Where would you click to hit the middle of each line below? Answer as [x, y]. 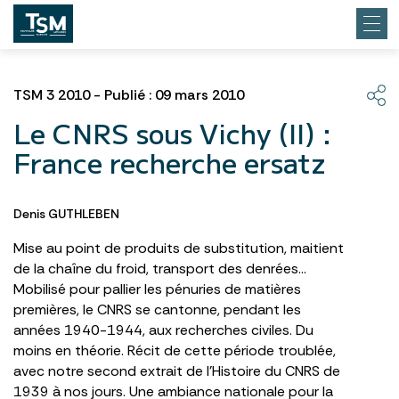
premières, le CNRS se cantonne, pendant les [157, 309]
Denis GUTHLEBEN [66, 214]
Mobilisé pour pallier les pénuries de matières [157, 289]
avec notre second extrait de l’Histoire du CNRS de [177, 371]
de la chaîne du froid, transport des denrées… [160, 269]
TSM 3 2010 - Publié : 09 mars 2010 [129, 95]
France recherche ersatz [170, 162]
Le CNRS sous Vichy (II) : [172, 133]
